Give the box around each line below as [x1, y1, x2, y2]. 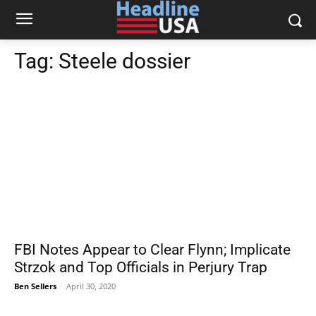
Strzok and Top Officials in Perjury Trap [14, 259, 267, 276]
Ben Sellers [14, 281, 56, 291]
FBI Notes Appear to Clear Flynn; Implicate [14, 241, 291, 258]
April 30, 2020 [66, 281, 116, 291]
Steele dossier [59, 49, 190, 73]
